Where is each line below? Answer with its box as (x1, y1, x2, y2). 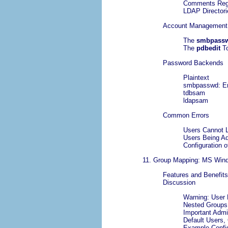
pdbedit (196, 44, 220, 52)
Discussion (163, 179, 195, 187)
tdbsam (183, 89, 205, 97)
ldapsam (183, 97, 208, 105)
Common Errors (163, 111, 209, 120)
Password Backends (163, 59, 223, 67)
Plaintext (183, 74, 209, 82)
